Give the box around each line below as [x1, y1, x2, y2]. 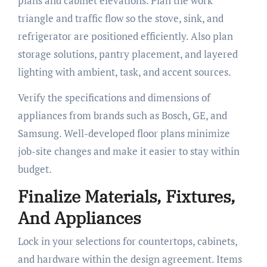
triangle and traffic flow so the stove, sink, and [17, 11, 223, 25]
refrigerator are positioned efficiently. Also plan [17, 29, 233, 43]
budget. [17, 162, 52, 176]
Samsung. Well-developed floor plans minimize [17, 126, 230, 140]
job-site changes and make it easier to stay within [17, 144, 240, 158]
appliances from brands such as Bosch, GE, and [17, 108, 227, 122]
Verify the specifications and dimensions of [17, 90, 210, 104]
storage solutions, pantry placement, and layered [17, 46, 238, 61]
